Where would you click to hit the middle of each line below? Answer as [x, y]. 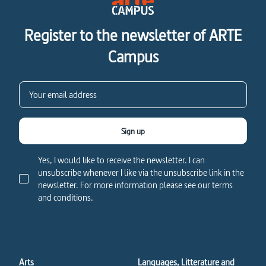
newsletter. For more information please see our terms [135, 185]
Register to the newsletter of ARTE [133, 35]
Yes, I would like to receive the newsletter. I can [121, 160]
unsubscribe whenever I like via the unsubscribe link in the [141, 172]
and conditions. [66, 197]
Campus [133, 56]
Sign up [133, 131]
